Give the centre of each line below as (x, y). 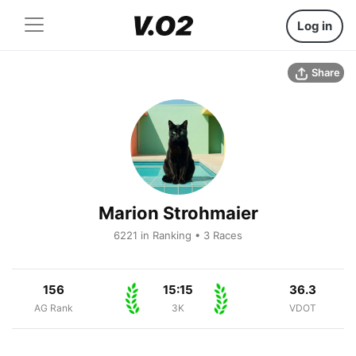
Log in (315, 26)
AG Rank (53, 308)
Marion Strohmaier (178, 213)
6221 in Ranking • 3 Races (178, 235)
